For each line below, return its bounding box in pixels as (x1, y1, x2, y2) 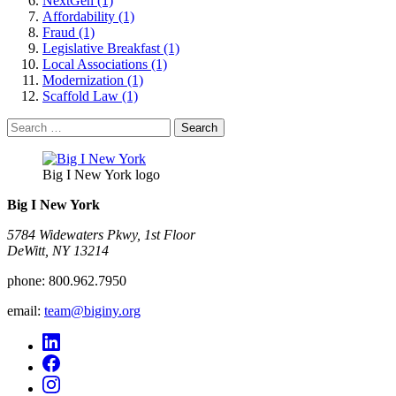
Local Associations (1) (42, 57, 167, 72)
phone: (7, 273, 45, 289)
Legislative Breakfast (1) (42, 41, 179, 57)
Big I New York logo (42, 167, 160, 183)
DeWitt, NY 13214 (7, 243, 109, 259)
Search (6, 118, 44, 133)
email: (7, 303, 41, 319)
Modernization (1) (42, 72, 143, 88)
